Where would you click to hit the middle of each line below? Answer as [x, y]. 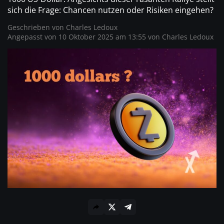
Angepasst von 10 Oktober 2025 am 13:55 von [85, 36]
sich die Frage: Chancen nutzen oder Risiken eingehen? [110, 10]
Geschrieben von [37, 27]
